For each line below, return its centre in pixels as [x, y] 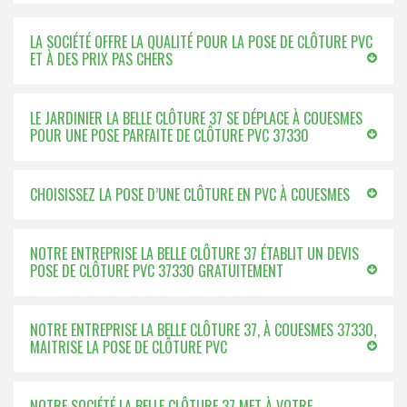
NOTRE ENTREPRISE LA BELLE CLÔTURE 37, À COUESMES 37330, [203, 330]
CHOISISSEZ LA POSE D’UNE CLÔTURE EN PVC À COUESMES [190, 194]
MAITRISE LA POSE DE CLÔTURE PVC [129, 347]
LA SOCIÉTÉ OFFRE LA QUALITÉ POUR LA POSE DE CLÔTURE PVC [201, 42]
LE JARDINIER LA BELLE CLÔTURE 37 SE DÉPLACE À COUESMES [196, 118]
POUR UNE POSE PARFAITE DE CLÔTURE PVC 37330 [169, 135]
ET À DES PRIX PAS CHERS [101, 59]
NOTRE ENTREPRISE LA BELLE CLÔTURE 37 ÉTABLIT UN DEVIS [194, 253]
